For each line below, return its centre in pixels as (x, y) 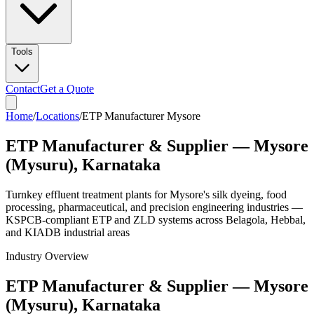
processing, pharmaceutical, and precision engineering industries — (154, 207)
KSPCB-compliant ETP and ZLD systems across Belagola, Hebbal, (156, 219)
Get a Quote (67, 89)
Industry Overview (47, 256)
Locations (57, 116)
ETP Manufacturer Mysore (141, 116)
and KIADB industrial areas (68, 232)
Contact (23, 89)
